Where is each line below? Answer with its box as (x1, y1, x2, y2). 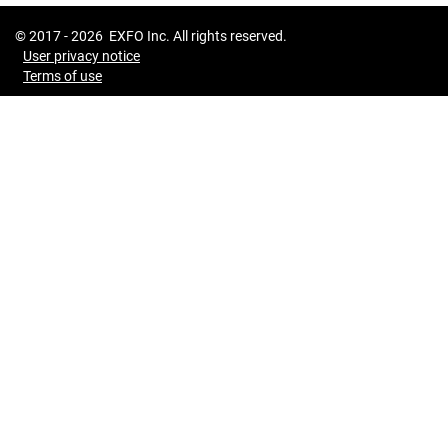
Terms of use (23, 68, 102, 84)
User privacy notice (23, 48, 140, 64)
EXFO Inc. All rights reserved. (103, 28, 287, 44)
